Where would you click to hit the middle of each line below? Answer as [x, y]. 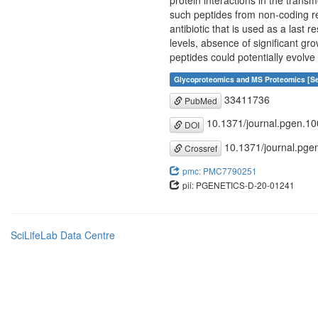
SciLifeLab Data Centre [63, 235]
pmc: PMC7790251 [220, 170]
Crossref [200, 148]
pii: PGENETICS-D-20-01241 [238, 185]
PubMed [200, 101]
